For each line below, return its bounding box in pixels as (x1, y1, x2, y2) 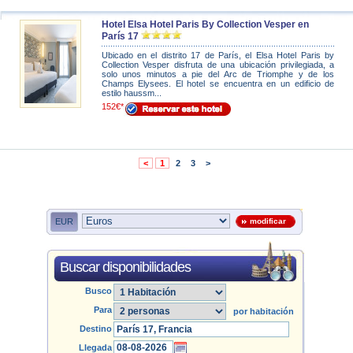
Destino (80, 324, 112, 333)
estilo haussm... (101, 88, 162, 98)
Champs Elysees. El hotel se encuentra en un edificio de (101, 79, 335, 88)
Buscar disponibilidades (60, 259, 191, 275)
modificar (245, 217, 286, 225)
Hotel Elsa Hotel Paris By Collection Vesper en (101, 19, 309, 30)
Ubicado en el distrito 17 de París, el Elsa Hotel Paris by (101, 50, 335, 60)
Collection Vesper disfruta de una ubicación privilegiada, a (101, 60, 335, 69)
